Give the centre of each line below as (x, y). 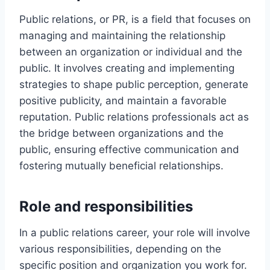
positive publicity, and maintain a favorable (123, 100)
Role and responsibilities (106, 206)
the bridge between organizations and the (121, 133)
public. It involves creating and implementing (127, 68)
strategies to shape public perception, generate (134, 84)
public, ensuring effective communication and (129, 149)
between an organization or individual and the (131, 52)
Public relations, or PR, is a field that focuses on (135, 19)
